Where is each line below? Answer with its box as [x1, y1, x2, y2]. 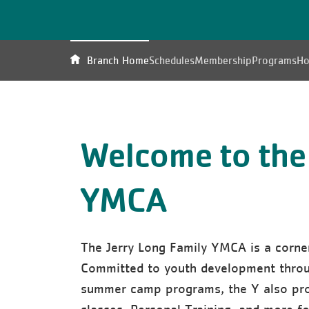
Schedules [149, 54, 195, 66]
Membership [195, 54, 252, 66]
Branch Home [87, 54, 149, 66]
